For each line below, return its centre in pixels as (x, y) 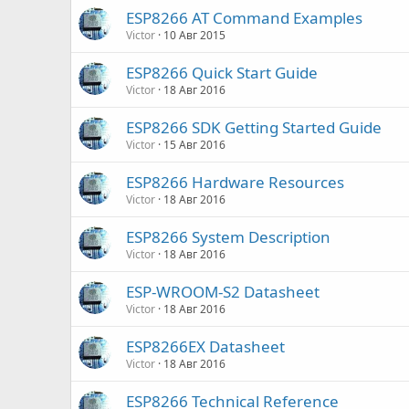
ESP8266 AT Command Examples (245, 18)
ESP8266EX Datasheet (206, 346)
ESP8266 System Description (229, 237)
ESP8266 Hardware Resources (236, 182)
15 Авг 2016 (195, 145)
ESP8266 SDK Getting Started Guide (254, 127)
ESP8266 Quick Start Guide (222, 73)
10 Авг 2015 (195, 35)
